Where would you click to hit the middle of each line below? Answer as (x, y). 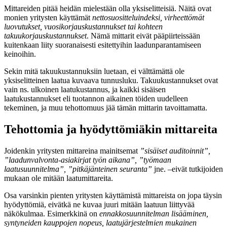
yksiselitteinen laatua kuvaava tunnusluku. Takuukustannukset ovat (111, 81)
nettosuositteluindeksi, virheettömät (148, 18)
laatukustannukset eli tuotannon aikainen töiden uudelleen (96, 99)
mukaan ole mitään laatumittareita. (59, 178)
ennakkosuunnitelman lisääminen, (154, 214)
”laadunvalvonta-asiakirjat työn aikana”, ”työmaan (88, 160)
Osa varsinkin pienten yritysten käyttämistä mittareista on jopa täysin (113, 196)
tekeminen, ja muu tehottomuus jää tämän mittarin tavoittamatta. (106, 108)
